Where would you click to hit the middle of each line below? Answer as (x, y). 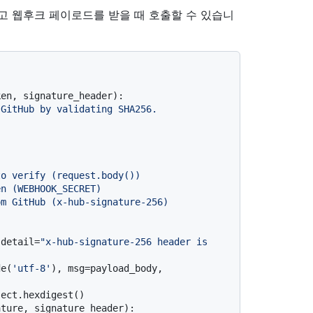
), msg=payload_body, (107, 268)
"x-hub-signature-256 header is (124, 241)
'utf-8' (31, 268)
